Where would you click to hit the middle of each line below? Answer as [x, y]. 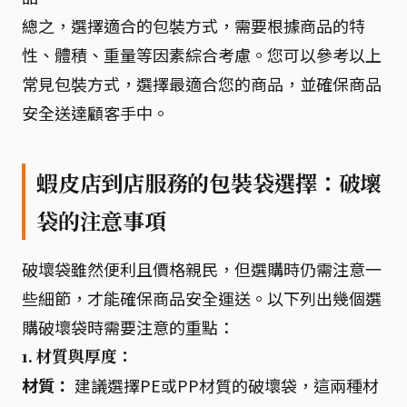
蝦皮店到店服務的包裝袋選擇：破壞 [209, 183]
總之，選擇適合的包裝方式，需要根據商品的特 [194, 25]
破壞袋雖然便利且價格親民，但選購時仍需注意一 [202, 269]
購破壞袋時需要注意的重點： [128, 327]
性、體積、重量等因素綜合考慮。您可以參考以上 [202, 55]
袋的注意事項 [101, 221]
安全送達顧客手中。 [95, 113]
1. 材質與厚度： [78, 356]
